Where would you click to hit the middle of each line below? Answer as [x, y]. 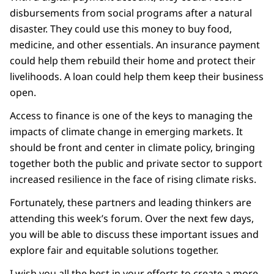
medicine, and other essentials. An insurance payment [135, 45]
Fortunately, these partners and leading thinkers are [131, 203]
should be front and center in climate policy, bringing [132, 148]
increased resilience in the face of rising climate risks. [134, 180]
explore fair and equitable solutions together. [115, 250]
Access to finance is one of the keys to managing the [131, 116]
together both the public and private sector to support [136, 164]
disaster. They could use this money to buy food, [121, 29]
